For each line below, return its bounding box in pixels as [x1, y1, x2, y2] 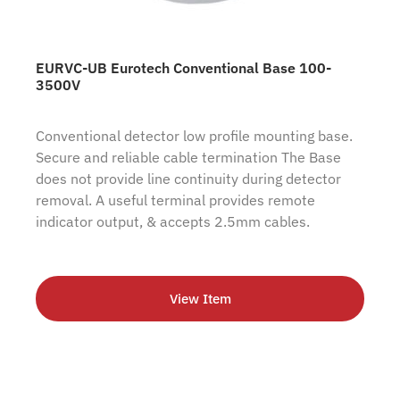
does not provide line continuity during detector [36, 169, 341, 187]
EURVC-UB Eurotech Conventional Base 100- [36, 58, 331, 77]
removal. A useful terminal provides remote [36, 190, 315, 209]
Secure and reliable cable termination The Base [36, 147, 341, 166]
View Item [169, 290, 231, 307]
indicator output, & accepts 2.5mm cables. [36, 212, 310, 230]
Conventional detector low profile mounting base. [36, 126, 353, 145]
